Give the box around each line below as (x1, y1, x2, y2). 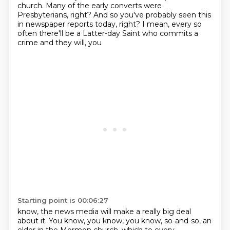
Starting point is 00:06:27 (17, 196, 108, 204)
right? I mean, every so (119, 20, 202, 29)
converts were (110, 1, 162, 10)
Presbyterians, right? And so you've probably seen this (17, 10, 211, 20)
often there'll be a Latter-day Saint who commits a (17, 29, 198, 38)
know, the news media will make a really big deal (17, 207, 191, 216)
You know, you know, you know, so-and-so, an (48, 216, 212, 225)
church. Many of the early (17, 1, 110, 10)
